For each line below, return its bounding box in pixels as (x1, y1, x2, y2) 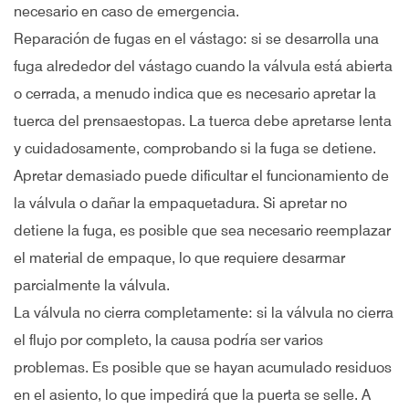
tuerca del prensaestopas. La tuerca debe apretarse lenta (14, 112, 392, 130)
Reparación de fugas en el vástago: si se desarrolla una (14, 30, 379, 47)
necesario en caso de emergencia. (14, 3, 239, 20)
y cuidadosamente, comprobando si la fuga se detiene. (14, 140, 376, 157)
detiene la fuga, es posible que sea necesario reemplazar (14, 222, 391, 239)
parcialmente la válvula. (14, 277, 170, 294)
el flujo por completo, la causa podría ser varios (14, 331, 323, 349)
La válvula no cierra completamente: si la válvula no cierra (14, 304, 393, 321)
